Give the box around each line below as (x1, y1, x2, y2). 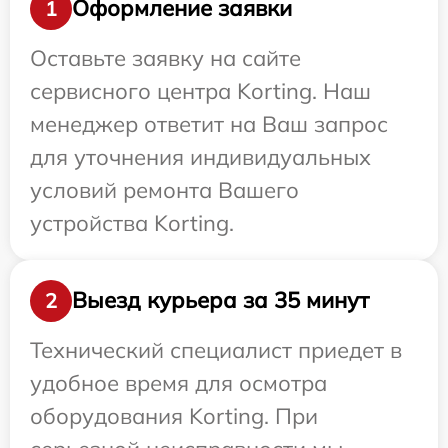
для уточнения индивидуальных (30, 142, 371, 171)
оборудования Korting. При (30, 401, 318, 430)
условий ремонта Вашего (30, 175, 299, 204)
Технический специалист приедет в (30, 335, 402, 364)
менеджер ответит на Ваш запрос (30, 109, 388, 138)
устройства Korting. (30, 208, 234, 237)
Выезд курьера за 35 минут (72, 286, 369, 315)
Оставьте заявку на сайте (30, 43, 301, 72)
